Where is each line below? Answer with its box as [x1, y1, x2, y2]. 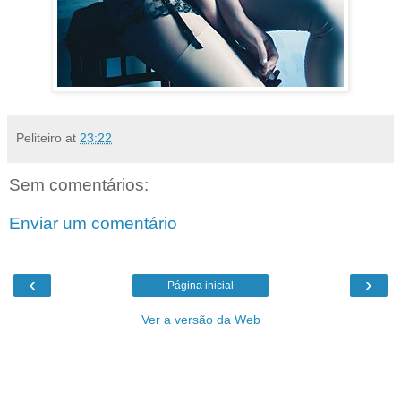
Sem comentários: [9, 175, 149, 194]
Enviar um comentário [9, 214, 177, 234]
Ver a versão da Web [141, 311, 260, 327]
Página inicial [167, 278, 234, 292]
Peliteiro [16, 130, 62, 145]
